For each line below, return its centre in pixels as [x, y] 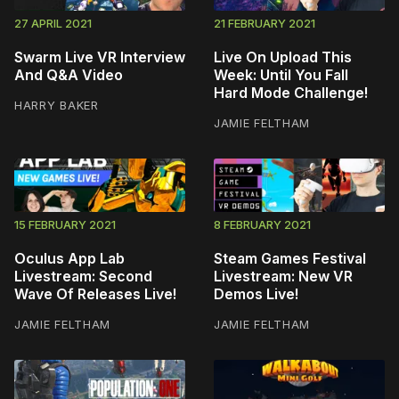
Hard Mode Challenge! [291, 92]
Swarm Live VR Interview [100, 57]
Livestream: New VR [283, 277]
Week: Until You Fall [281, 74]
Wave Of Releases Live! [95, 294]
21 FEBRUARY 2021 [265, 23]
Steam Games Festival [290, 259]
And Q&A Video [69, 74]
